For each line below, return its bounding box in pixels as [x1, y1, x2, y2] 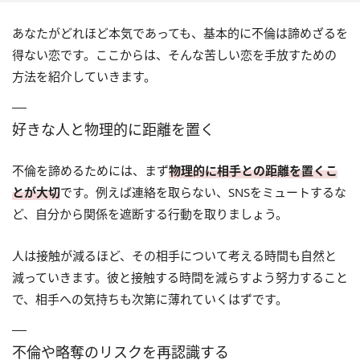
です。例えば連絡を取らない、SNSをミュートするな [60, 183, 346, 200]
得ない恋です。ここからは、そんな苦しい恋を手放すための [12, 46, 337, 63]
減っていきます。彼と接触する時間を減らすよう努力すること [12, 268, 348, 285]
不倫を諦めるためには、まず [12, 162, 169, 178]
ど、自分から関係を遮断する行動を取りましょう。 [12, 205, 288, 222]
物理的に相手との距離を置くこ [169, 162, 337, 178]
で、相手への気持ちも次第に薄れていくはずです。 [12, 290, 288, 307]
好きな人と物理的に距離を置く [12, 119, 215, 139]
